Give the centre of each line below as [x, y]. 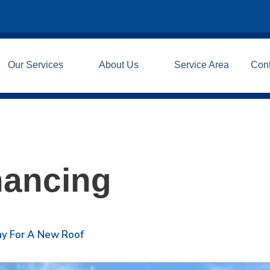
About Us [119, 65]
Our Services [36, 65]
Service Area [202, 65]
